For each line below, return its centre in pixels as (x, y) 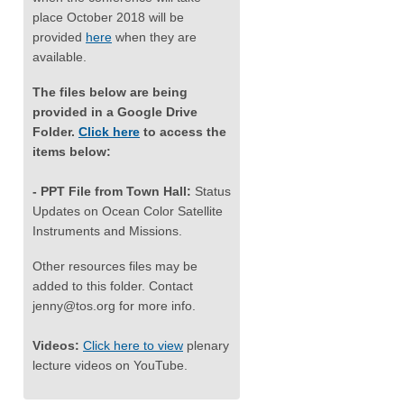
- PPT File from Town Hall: (114, 191)
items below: (72, 151)
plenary (206, 345)
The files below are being (110, 92)
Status (213, 191)
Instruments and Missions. (107, 230)
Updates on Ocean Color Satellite (128, 211)
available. (60, 56)
